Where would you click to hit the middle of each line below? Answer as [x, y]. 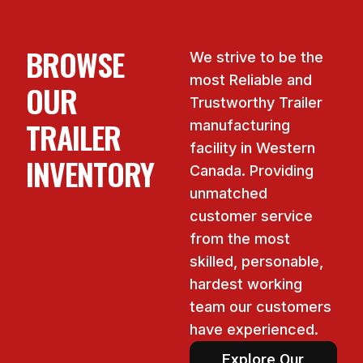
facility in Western [252, 148]
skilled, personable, [256, 262]
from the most [240, 239]
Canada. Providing [252, 171]
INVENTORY [90, 174]
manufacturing [240, 126]
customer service [251, 216]
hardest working [246, 284]
